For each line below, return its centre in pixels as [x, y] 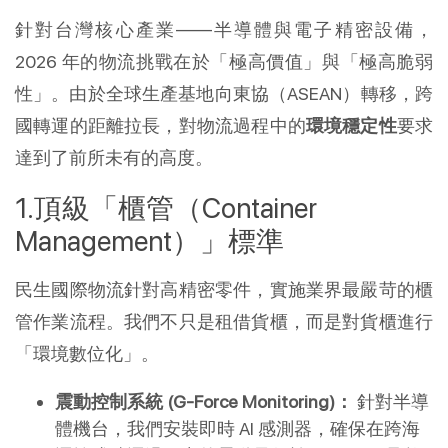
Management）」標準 [149, 240]
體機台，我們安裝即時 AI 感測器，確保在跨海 [237, 428]
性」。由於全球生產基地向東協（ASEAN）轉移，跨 [224, 93]
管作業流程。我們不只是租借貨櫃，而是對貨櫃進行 [224, 321]
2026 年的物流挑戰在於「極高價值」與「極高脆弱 [224, 61]
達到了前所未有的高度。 [114, 157]
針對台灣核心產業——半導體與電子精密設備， [224, 29]
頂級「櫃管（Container [175, 207]
